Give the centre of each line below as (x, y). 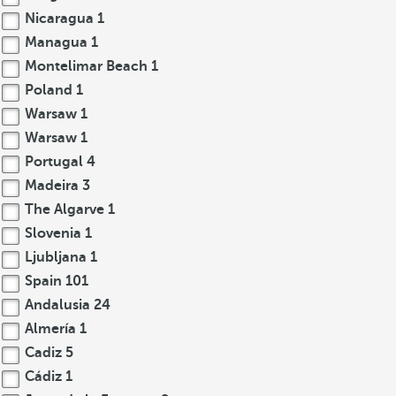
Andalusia (57, 305)
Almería (50, 329)
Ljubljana (56, 257)
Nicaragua (59, 19)
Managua (56, 42)
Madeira (52, 186)
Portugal (54, 162)
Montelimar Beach (86, 66)
